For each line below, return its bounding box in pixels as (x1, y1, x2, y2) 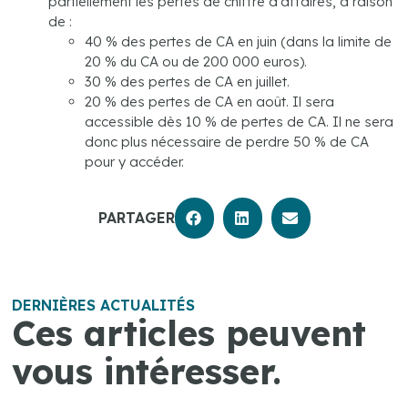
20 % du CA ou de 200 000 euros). (85, 53, 308, 70)
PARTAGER (97, 208, 175, 227)
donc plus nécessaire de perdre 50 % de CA (85, 133, 370, 150)
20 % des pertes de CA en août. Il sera (85, 93, 335, 110)
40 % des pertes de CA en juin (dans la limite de (85, 33, 393, 50)
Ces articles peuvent (12, 311, 367, 355)
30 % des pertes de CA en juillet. (85, 73, 291, 90)
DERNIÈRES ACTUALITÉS (12, 295, 196, 314)
